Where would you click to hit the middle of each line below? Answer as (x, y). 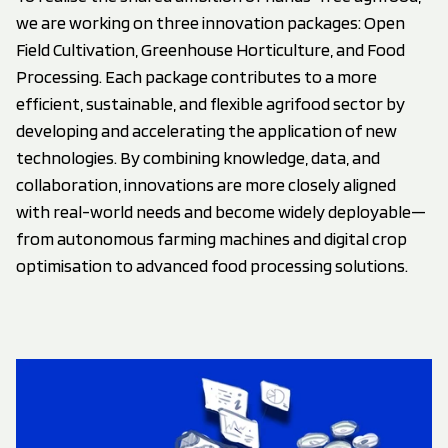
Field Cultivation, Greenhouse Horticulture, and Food (210, 49)
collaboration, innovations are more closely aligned (206, 184)
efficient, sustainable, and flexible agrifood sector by (210, 103)
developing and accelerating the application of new (206, 130)
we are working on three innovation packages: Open (210, 22)
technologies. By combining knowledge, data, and (198, 157)
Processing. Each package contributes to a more (196, 76)
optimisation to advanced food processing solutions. (212, 265)
